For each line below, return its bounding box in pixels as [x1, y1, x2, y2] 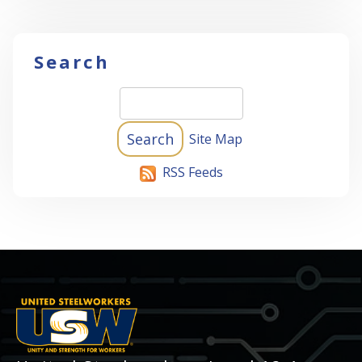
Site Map [189, 130, 242, 149]
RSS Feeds [162, 163, 223, 182]
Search [34, 49, 110, 74]
